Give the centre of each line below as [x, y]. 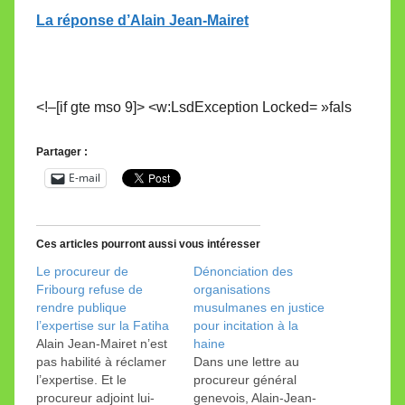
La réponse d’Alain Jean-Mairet [142, 20]
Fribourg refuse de [89, 289]
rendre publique [81, 307]
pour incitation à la [246, 325]
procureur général [245, 379]
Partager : [62, 151]
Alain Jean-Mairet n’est [102, 343]
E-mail [85, 178]
